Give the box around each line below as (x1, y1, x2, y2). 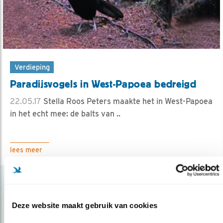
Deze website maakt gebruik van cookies (11, 201, 157, 210)
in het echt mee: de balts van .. (10, 109, 120, 118)
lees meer (10, 145, 42, 154)
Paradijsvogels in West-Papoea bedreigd (10, 78, 197, 90)
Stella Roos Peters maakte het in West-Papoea (41, 96, 213, 106)
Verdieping (14, 62, 50, 71)
